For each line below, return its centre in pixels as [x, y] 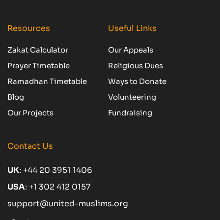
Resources [29, 28]
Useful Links [133, 28]
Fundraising [130, 112]
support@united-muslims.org [68, 203]
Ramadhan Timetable [47, 81]
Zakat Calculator [38, 50]
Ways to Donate [137, 81]
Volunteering [132, 97]
